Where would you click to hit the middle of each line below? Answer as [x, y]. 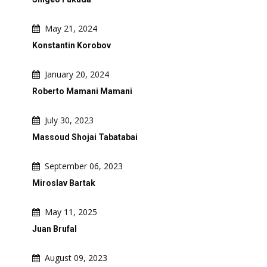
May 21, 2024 [71, 28]
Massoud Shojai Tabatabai [85, 137]
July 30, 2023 [69, 120]
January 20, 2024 [77, 74]
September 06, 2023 [84, 166]
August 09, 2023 [76, 258]
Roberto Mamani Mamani [82, 91]
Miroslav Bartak [64, 183]
